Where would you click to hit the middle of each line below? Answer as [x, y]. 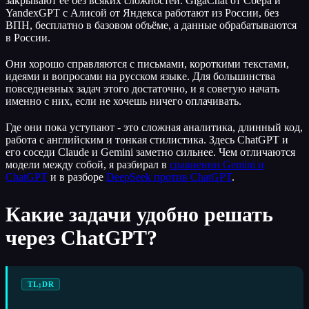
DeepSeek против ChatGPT [169, 177]
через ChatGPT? [81, 237]
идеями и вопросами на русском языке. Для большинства [140, 76]
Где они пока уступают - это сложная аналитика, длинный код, [154, 127]
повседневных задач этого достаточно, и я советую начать [142, 88]
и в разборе [77, 177]
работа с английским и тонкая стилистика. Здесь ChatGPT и [147, 139]
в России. [28, 37]
